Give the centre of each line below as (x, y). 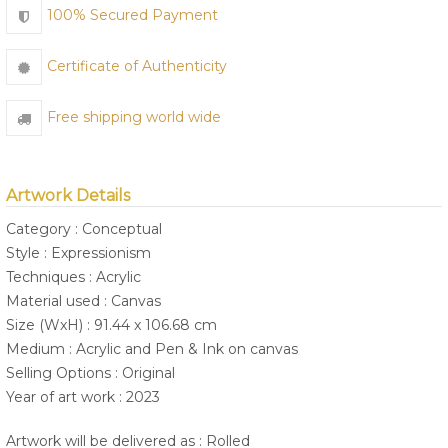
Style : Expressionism (78, 253)
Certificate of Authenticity (137, 66)
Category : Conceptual (84, 229)
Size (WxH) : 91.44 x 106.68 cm (111, 325)
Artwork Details (68, 196)
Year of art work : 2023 (83, 397)
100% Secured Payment (132, 15)
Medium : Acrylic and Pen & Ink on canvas (152, 349)
